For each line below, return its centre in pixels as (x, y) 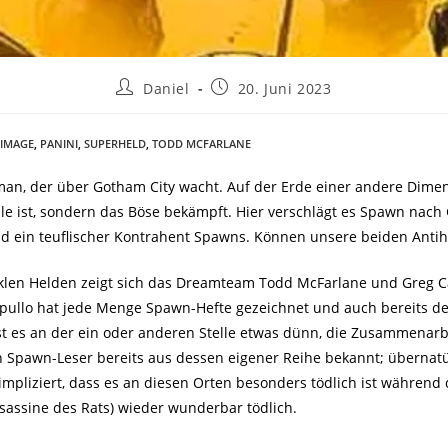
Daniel (166, 88)
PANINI (59, 143)
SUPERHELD (115, 143)
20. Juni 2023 (284, 88)
